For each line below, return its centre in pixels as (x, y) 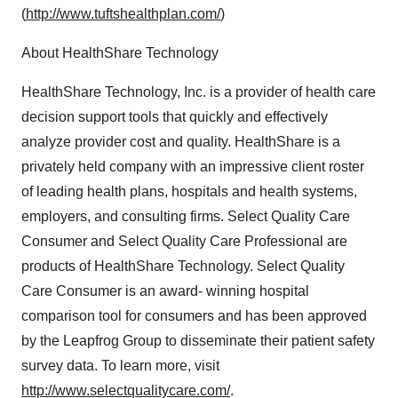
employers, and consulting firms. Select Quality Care (186, 216)
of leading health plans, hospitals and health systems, (189, 191)
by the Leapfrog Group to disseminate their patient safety (198, 341)
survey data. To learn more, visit (120, 366)
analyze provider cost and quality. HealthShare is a (181, 142)
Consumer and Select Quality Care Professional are (184, 241)
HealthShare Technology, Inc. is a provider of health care (199, 92)
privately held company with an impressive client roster (193, 167)
